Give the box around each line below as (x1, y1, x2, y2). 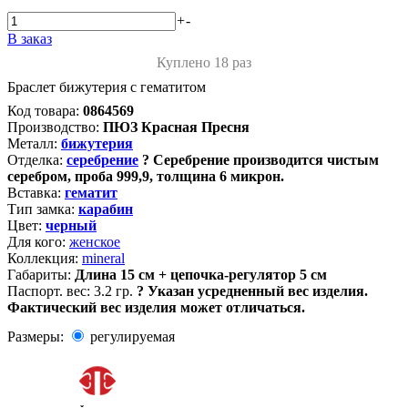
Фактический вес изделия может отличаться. (7, 300, 305, 315)
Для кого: (7, 234, 66, 250)
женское (69, 234, 120, 250)
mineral (82, 250, 125, 266)
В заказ (7, 31, 52, 46)
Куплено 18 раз (157, 55, 251, 70)
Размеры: (7, 329, 64, 344)
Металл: (7, 136, 57, 151)
